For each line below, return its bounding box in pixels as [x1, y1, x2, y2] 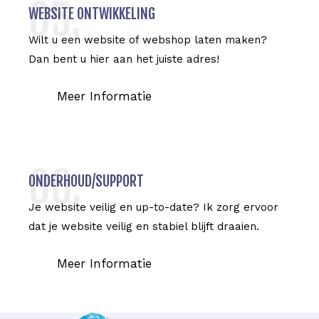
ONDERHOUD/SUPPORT [28, 172, 144, 190]
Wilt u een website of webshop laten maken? [28, 33, 267, 46]
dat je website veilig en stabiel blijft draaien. [28, 219, 259, 233]
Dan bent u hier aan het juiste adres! [28, 52, 219, 66]
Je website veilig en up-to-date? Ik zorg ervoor [28, 200, 278, 214]
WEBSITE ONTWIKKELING [28, 4, 155, 23]
